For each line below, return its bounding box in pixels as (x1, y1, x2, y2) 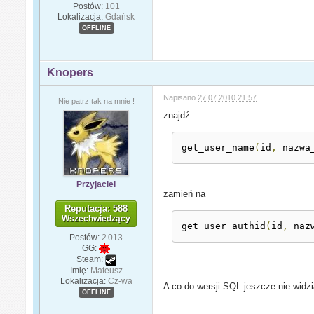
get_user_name (182, 142, 255, 153)
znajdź (163, 109, 191, 121)
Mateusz (90, 265, 123, 275)
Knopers (47, 66, 94, 78)
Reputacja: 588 (64, 203, 128, 214)
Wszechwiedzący (62, 213, 131, 224)
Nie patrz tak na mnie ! (57, 96, 135, 105)
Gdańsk (105, 11, 135, 22)
